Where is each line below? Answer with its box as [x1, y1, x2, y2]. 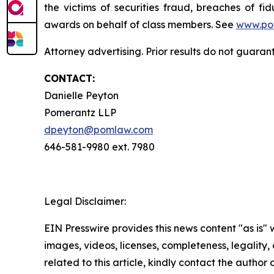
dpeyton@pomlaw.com [44, 124, 153, 136]
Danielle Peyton [44, 89, 119, 102]
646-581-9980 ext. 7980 [44, 141, 155, 153]
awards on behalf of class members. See [44, 18, 236, 31]
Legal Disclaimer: [44, 195, 126, 207]
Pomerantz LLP [44, 106, 116, 119]
